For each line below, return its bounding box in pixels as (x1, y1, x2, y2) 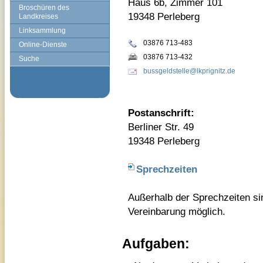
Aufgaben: (122, 236, 190, 251)
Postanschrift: (128, 107, 194, 119)
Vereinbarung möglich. (128, 205, 225, 217)
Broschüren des (19, 4, 69, 12)
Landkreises (19, 12, 58, 21)
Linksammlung (19, 26, 66, 35)
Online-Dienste (19, 41, 67, 49)
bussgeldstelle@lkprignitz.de (143, 67, 235, 75)
